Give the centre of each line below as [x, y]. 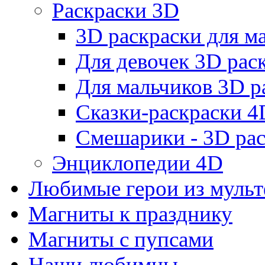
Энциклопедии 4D [138, 163]
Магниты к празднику [130, 214]
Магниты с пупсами [121, 239]
